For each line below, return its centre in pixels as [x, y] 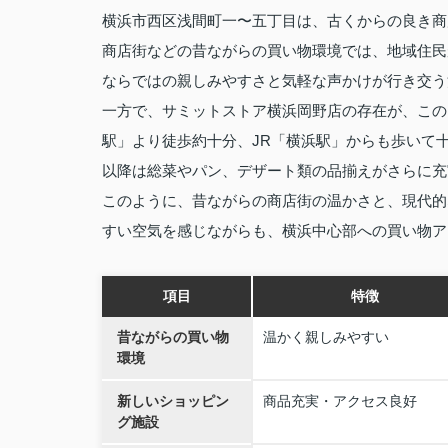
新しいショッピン [173, 401]
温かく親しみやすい [326, 337]
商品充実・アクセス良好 [340, 401]
